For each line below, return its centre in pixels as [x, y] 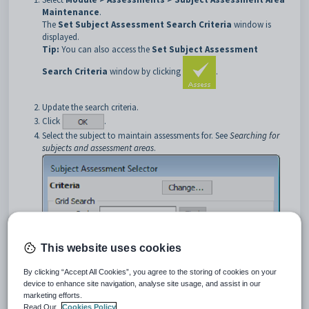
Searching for [255, 136]
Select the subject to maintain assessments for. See [136, 136]
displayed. [61, 37]
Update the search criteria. [90, 107]
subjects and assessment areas [98, 148]
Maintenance [71, 12]
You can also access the [106, 49]
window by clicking [145, 72]
